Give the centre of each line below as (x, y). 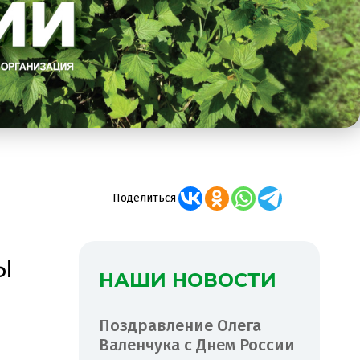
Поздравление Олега (180, 325)
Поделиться (144, 198)
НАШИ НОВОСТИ (188, 280)
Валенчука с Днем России (197, 344)
